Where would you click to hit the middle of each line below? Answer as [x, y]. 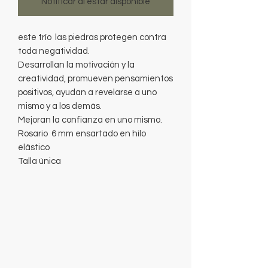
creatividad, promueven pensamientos [95, 78]
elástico [34, 147]
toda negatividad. [54, 51]
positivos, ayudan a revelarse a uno [87, 92]
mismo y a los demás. [60, 106]
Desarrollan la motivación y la [76, 65]
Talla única [39, 161]
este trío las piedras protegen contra [92, 37]
